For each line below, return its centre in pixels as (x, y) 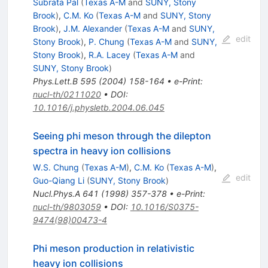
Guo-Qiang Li (58, 181)
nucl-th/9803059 (67, 207)
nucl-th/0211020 (67, 95)
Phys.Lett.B (55, 81)
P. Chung (106, 42)
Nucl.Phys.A (56, 194)
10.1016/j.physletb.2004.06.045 (98, 108)
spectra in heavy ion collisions (102, 151)
